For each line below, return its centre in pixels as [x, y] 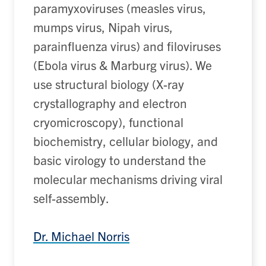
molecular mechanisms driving [115, 179]
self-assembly [69, 198]
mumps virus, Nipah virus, [103, 27]
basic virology [70, 160]
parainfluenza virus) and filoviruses [127, 46]
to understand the [158, 160]
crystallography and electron [110, 103]
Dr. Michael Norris [81, 236]
